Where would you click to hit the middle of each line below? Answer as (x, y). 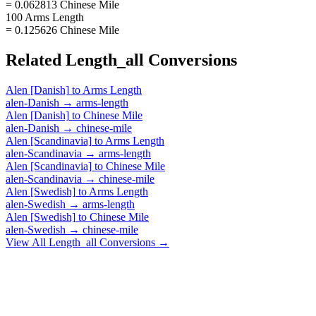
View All (27, 242)
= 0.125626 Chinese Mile (62, 30)
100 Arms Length (45, 17)
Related (36, 60)
